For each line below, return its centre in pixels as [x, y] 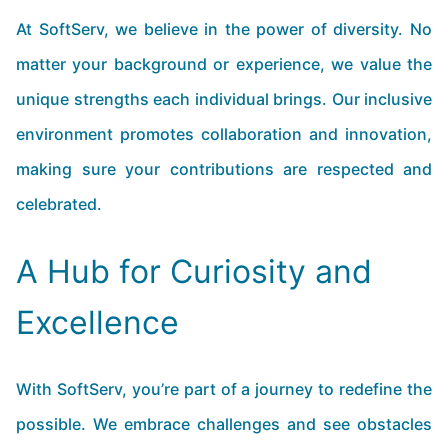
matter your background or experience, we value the [224, 64]
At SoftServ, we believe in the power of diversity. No [224, 29]
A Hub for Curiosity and [194, 271]
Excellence [97, 322]
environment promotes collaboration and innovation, [224, 134]
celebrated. [59, 204]
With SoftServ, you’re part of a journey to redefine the [224, 389]
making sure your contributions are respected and [224, 169]
